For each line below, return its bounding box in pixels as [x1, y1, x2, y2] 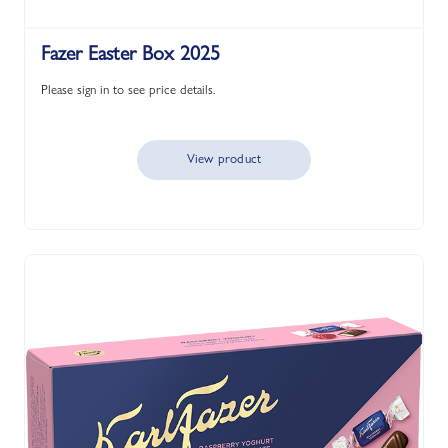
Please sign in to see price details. [41, 81, 216, 97]
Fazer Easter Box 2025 [41, 41, 220, 65]
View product [186, 150, 262, 166]
